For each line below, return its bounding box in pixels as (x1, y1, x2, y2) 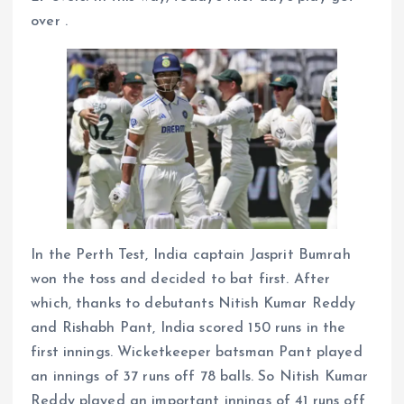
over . (31, 14, 68, 29)
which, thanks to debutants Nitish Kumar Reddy (31, 296, 356, 311)
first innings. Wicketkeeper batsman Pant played (31, 344, 363, 360)
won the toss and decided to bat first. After (31, 271, 331, 287)
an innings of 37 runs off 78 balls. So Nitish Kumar (31, 369, 369, 384)
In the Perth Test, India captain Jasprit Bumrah (31, 247, 351, 262)
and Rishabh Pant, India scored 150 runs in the (31, 320, 346, 335)
